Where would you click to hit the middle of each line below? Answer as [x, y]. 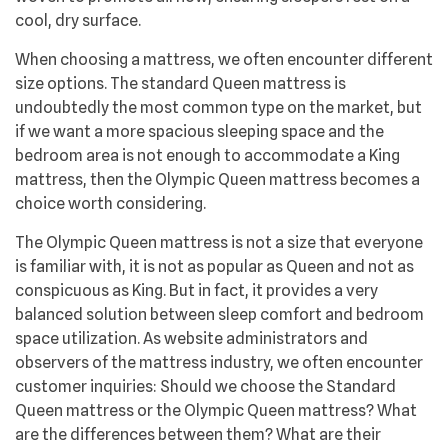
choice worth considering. [110, 203]
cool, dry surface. [78, 20]
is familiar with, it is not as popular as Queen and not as [214, 266]
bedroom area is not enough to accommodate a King [207, 155]
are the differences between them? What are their [198, 434]
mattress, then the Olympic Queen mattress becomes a [217, 179]
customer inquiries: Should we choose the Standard [205, 386]
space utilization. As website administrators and [191, 338]
